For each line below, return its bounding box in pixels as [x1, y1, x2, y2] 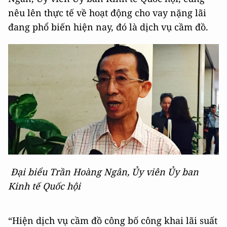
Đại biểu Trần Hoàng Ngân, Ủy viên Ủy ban [11, 165, 199, 178]
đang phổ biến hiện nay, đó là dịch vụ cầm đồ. [8, 21, 208, 33]
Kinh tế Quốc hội [8, 179, 81, 192]
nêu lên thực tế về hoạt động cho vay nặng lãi [8, 7, 206, 19]
